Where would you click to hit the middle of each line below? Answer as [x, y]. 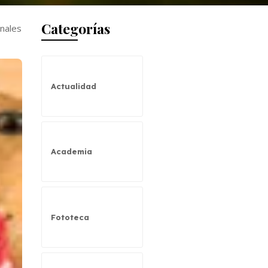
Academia [71, 152]
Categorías [75, 28]
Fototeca [70, 217]
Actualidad [73, 86]
